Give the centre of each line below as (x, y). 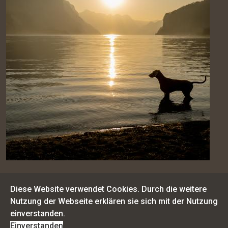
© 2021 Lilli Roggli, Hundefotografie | (66, 221)
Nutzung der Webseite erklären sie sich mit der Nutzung (114, 201)
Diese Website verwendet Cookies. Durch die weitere (108, 189)
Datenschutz (187, 221)
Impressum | (146, 221)
